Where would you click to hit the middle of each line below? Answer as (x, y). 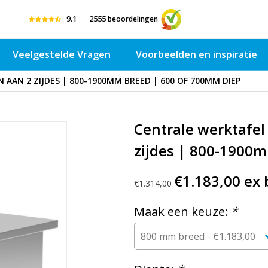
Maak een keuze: (182, 212)
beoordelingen (132, 19)
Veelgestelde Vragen (62, 54)
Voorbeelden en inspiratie (197, 54)
